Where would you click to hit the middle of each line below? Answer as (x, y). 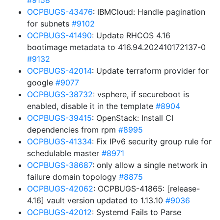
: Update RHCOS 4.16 (131, 35)
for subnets (49, 24)
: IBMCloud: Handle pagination (149, 12)
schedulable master (64, 153)
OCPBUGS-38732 (60, 94)
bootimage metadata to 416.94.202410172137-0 (116, 47)
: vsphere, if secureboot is (141, 94)
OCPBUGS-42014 (59, 71)
